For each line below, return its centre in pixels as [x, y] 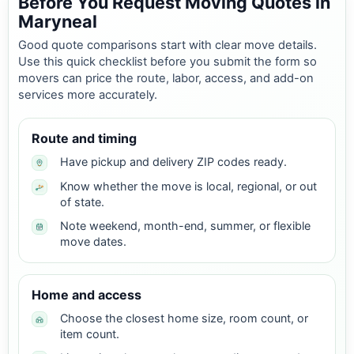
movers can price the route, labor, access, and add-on [166, 79]
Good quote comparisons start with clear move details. [168, 45]
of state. [82, 202]
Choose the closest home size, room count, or [184, 318]
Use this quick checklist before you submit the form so [168, 62]
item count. [90, 334]
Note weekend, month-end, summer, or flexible [185, 226]
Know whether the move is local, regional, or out [188, 186]
